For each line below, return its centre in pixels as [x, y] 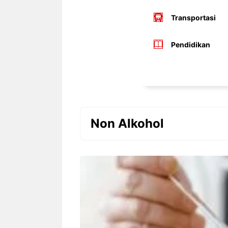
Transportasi [193, 17]
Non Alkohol [127, 123]
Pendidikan [190, 44]
